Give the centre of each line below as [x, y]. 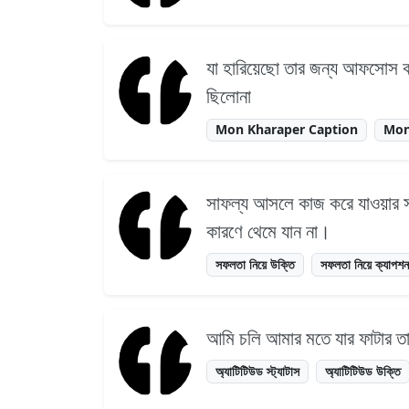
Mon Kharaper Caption [287, 130]
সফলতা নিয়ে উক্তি [256, 265]
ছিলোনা [229, 96]
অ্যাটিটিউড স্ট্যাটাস [258, 372]
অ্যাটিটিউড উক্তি [363, 372]
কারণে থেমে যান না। [268, 231]
